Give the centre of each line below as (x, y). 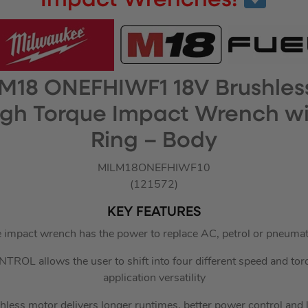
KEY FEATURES (154, 212)
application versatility (154, 278)
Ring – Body (154, 141)
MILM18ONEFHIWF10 (154, 168)
